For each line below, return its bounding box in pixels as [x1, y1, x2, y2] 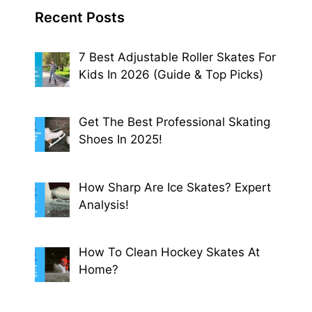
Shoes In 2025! [78, 132, 162, 147]
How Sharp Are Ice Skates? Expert [78, 180, 271, 194]
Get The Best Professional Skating [78, 115, 270, 130]
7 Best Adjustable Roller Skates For [78, 50, 276, 65]
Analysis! [78, 197, 129, 212]
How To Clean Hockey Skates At [78, 245, 260, 260]
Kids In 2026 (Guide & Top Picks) [78, 68, 263, 82]
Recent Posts [35, 9, 125, 26]
